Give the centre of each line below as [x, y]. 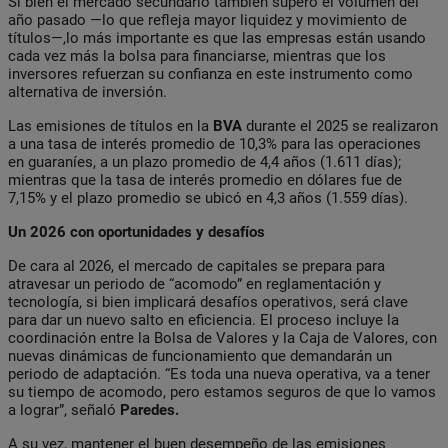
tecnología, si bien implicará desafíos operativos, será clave [208, 301]
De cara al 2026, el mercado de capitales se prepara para [196, 265]
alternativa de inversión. [87, 91]
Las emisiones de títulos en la [110, 125]
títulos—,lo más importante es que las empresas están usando [217, 37]
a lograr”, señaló [64, 409]
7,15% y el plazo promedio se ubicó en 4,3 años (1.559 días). [208, 197]
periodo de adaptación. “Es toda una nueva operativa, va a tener [219, 373]
